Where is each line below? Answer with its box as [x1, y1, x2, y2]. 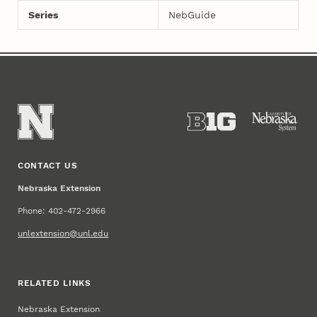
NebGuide [168, 8, 216, 21]
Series [28, 8, 58, 21]
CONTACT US [18, 160, 78, 171]
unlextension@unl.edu [18, 228, 109, 238]
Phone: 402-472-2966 [18, 205, 106, 216]
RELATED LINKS [18, 277, 91, 288]
